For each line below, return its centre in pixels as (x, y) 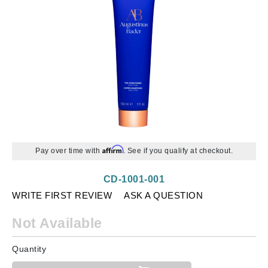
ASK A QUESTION (163, 195)
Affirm (112, 149)
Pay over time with (69, 151)
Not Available (57, 223)
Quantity (29, 249)
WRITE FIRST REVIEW (62, 195)
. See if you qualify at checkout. (178, 151)
